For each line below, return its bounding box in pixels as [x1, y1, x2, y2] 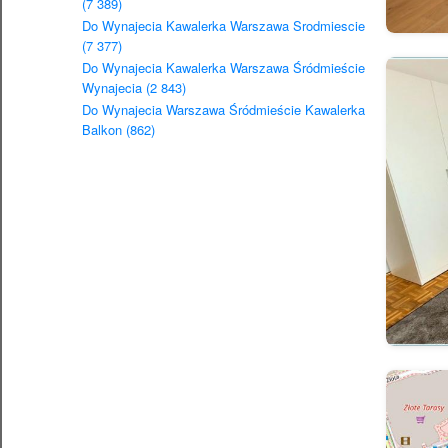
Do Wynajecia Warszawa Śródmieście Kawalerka [82, 100, 365, 120]
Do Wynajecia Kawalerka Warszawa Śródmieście [82, 58, 365, 78]
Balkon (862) [82, 120, 155, 140]
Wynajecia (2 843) [82, 78, 186, 98]
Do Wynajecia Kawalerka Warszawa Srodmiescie [82, 16, 365, 36]
